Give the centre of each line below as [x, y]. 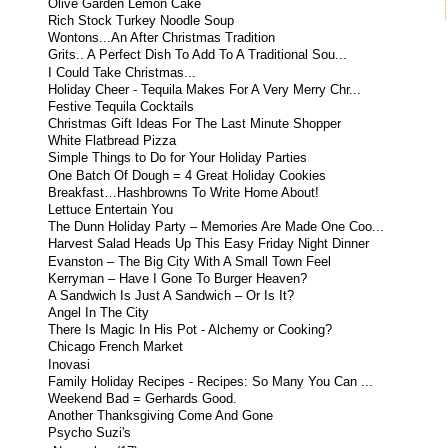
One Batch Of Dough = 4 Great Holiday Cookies [187, 175]
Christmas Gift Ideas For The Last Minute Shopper [195, 124]
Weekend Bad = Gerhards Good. [143, 398]
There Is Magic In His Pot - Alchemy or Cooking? [190, 330]
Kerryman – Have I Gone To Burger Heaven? [178, 278]
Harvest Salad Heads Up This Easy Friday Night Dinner [209, 244]
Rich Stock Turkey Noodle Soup [141, 21]
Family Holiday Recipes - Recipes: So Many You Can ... [211, 381]
